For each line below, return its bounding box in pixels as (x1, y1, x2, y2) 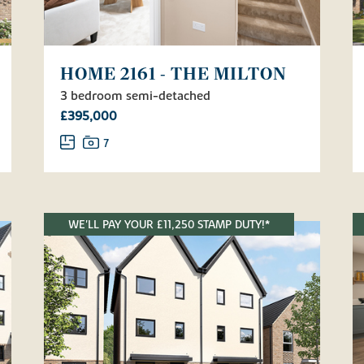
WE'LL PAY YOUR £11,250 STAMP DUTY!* (68, 218, 270, 233)
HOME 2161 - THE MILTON (60, 63, 287, 85)
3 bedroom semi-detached (60, 88, 210, 105)
